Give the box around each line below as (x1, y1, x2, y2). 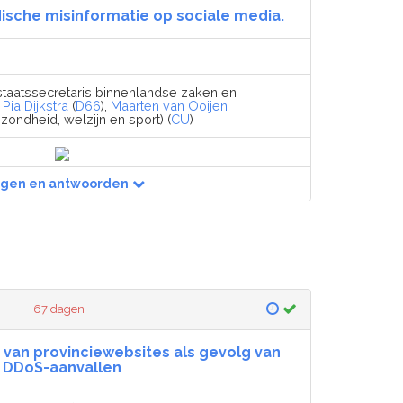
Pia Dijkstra (3, 97, 68, 113)
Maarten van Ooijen (111, 97, 228, 113)
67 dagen (33, 301, 85, 316)
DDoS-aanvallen (2, 358, 121, 376)
